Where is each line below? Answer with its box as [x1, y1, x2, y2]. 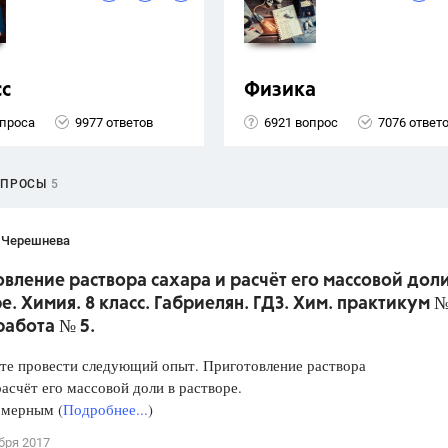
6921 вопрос [264, 114, 338, 130]
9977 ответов [75, 114, 153, 130]
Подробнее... [63, 399, 148, 420]
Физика [244, 80, 316, 102]
